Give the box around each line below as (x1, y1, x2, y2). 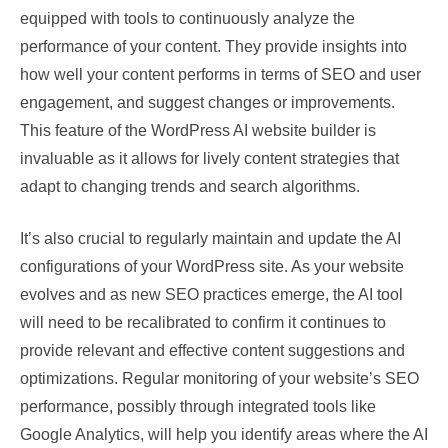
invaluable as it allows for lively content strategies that (20, 150, 399, 167)
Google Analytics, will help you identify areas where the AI (20, 426, 428, 443)
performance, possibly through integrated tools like (20, 398, 376, 415)
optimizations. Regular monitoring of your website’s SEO (20, 370, 419, 387)
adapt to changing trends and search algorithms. (20, 178, 360, 195)
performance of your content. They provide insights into (20, 38, 407, 55)
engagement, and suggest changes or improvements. (20, 94, 395, 111)
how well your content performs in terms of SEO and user (20, 66, 421, 83)
